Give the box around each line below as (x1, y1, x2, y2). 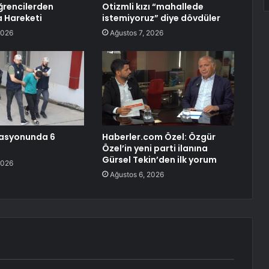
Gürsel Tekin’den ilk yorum (101, 154, 217, 166)
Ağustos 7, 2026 (109, 28, 163, 38)
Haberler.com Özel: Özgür (101, 131, 216, 144)
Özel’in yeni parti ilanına (101, 142, 208, 155)
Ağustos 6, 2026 (109, 170, 164, 180)
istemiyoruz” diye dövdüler (101, 12, 220, 25)
